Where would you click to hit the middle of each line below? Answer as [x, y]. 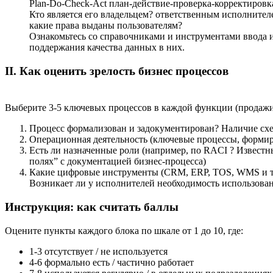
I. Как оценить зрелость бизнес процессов [119, 71]
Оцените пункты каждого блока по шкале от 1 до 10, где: [124, 230]
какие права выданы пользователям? [107, 25]
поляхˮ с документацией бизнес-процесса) [118, 161]
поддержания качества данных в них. [107, 47]
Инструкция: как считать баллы [92, 207]
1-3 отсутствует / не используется [98, 251]
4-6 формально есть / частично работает [112, 262]
